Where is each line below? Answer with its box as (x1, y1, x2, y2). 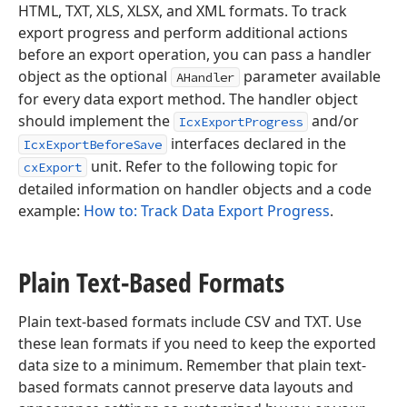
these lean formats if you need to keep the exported (18, 333, 376, 353)
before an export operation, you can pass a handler (18, 45, 372, 65)
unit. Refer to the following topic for (87, 156, 338, 176)
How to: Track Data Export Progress (84, 201, 330, 221)
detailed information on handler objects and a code (18, 179, 372, 199)
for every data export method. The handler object (18, 89, 358, 109)
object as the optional (18, 66, 171, 86)
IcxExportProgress (179, 114, 303, 130)
